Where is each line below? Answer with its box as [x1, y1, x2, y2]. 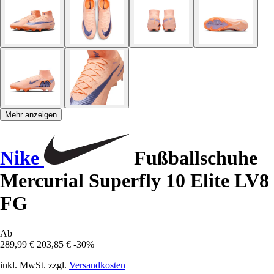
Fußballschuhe [129, 147, 257, 169]
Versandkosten [69, 259, 125, 270]
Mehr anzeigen [5, 109, 57, 119]
